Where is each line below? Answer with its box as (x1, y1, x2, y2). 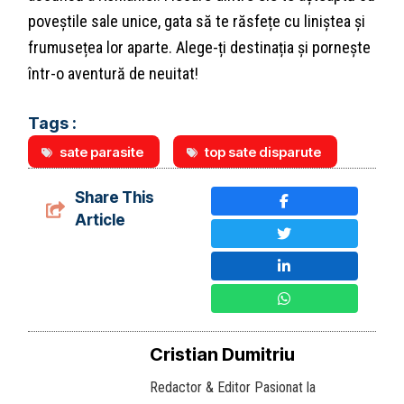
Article (74, 211, 125, 230)
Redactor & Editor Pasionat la (150, 379, 317, 397)
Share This (74, 188, 154, 207)
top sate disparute (205, 143, 322, 161)
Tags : (28, 114, 78, 133)
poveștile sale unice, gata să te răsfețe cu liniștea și (28, 12, 366, 32)
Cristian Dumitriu (150, 344, 296, 366)
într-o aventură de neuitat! (28, 64, 199, 84)
